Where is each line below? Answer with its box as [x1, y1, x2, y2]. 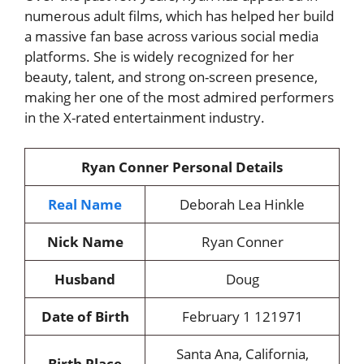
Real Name [48, 195, 122, 214]
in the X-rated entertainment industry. [24, 107, 265, 127]
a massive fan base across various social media [24, 26, 318, 45]
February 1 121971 [181, 307, 303, 326]
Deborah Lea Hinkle [180, 195, 305, 214]
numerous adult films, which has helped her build [24, 6, 334, 25]
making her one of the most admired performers [24, 87, 334, 106]
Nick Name [46, 232, 123, 251]
